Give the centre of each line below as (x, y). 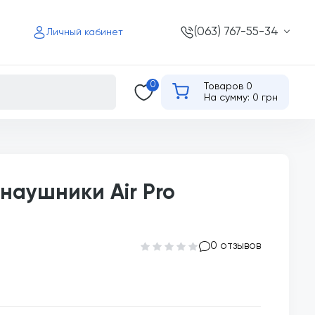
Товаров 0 (228, 86)
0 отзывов (236, 246)
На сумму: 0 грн (241, 98)
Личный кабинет (85, 32)
